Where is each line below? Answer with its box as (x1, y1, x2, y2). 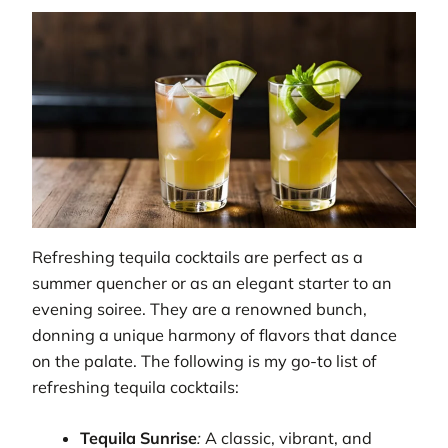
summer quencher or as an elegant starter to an (32, 273, 392, 294)
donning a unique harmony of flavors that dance (32, 325, 397, 346)
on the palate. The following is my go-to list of (32, 351, 377, 372)
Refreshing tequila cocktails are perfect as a (32, 247, 363, 268)
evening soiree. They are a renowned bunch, (32, 299, 367, 320)
